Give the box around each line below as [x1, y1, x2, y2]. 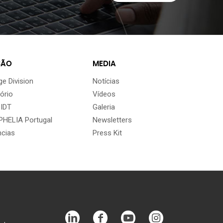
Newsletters [92, 115, 132, 124]
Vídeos [92, 89, 115, 99]
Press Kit [92, 128, 122, 137]
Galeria [92, 102, 115, 111]
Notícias [92, 76, 119, 86]
